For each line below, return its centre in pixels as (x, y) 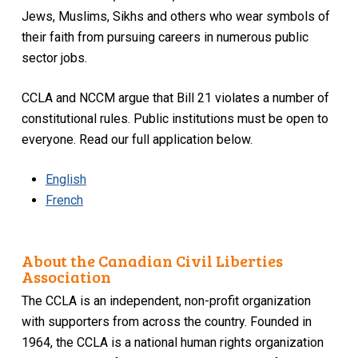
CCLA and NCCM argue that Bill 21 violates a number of (175, 97)
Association (67, 277)
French (64, 200)
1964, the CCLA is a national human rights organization (173, 343)
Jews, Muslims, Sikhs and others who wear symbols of (175, 16)
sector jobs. (54, 58)
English (66, 179)
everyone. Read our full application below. (137, 139)
